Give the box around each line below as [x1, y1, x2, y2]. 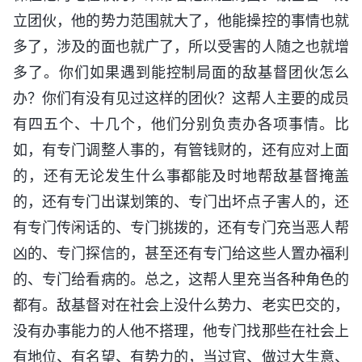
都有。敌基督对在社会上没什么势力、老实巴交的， [13, 297, 349, 314]
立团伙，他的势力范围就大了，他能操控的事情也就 [13, 12, 349, 30]
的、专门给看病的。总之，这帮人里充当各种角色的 [13, 271, 349, 288]
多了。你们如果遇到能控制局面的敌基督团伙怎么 [13, 64, 349, 82]
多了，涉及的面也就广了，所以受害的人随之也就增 [13, 38, 349, 56]
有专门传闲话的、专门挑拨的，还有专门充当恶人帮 [13, 219, 349, 237]
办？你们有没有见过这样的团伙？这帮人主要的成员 [13, 90, 349, 107]
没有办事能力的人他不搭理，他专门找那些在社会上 [13, 322, 349, 340]
